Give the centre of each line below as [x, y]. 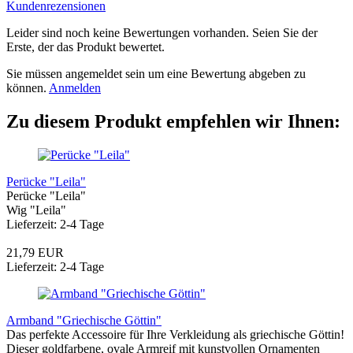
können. [28, 88]
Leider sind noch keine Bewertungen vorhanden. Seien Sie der [162, 33]
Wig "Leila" [36, 210]
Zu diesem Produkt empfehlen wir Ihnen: [173, 122]
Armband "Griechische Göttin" [84, 320]
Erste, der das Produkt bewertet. [85, 47]
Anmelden [75, 88]
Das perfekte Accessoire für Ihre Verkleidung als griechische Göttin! [175, 334]
